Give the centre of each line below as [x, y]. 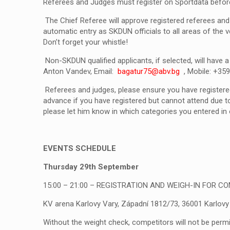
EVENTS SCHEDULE [80, 148]
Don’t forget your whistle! [85, 42]
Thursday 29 [66, 167]
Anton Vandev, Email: [80, 71]
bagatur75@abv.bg [149, 71]
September [118, 167]
